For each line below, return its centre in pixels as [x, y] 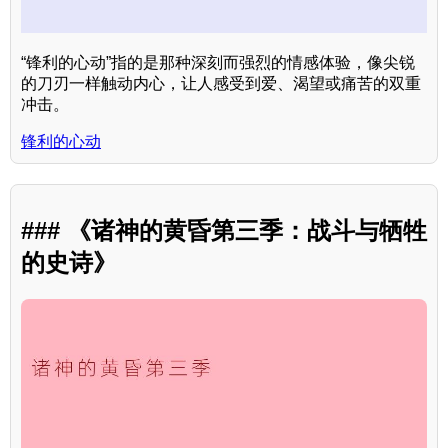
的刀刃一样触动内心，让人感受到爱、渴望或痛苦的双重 [221, 83]
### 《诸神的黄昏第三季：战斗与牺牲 [224, 230]
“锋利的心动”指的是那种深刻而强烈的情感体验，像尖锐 [218, 62]
